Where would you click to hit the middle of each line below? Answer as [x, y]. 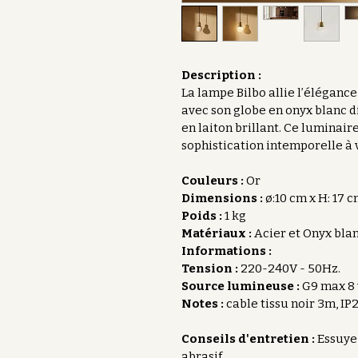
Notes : [203, 304]
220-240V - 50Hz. [290, 268]
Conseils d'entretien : [249, 339]
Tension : [210, 268]
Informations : [228, 251]
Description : [221, 75]
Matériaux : [218, 233]
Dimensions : [223, 198]
